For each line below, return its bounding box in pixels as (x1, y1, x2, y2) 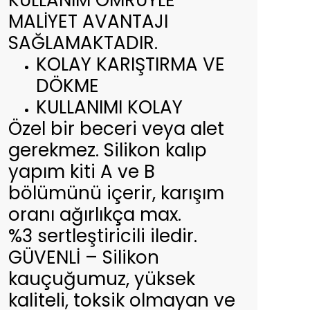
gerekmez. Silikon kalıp (8, 138, 207, 163)
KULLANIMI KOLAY (36, 95, 188, 120)
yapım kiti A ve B (8, 159, 155, 184)
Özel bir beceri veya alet (8, 116, 224, 141)
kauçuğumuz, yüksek (8, 266, 195, 291)
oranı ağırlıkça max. (8, 202, 181, 227)
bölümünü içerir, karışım (8, 181, 224, 206)
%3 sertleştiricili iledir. (8, 224, 197, 248)
